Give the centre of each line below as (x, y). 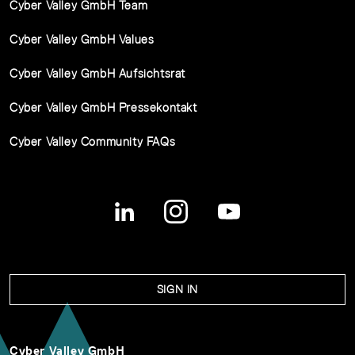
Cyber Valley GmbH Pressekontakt (103, 107)
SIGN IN (177, 289)
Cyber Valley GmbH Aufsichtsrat (97, 73)
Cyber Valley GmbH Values (82, 39)
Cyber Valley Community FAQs (93, 141)
